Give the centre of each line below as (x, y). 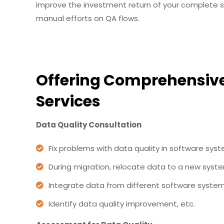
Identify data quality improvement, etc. (121, 203)
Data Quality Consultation (88, 124)
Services (68, 101)
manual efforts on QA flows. (87, 18)
